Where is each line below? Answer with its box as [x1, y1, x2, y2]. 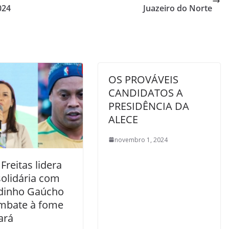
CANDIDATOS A [108, 85, 183, 100]
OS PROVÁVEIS [108, 72, 178, 86]
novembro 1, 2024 [114, 135, 168, 144]
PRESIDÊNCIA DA [108, 99, 189, 113]
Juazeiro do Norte [143, 2, 212, 14]
